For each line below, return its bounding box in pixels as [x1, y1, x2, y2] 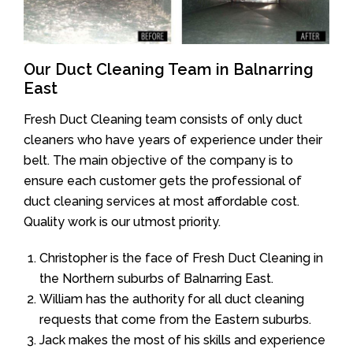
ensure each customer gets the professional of [24, 173, 302, 188]
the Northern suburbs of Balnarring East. [39, 270, 273, 286]
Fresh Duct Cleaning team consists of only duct [24, 111, 303, 127]
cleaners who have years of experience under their [24, 132, 322, 147]
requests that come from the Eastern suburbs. [39, 311, 311, 327]
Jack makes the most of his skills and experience [39, 332, 325, 347]
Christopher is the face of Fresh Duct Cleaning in [39, 250, 323, 266]
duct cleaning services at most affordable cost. [24, 193, 299, 209]
